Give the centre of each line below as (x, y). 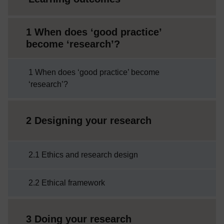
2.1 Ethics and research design (83, 154)
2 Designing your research (89, 120)
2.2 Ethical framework (67, 182)
